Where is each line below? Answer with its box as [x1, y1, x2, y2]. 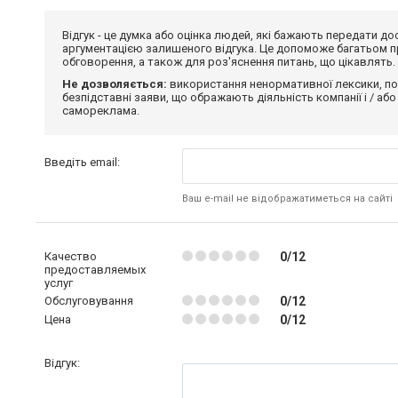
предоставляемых [44, 263, 146, 276]
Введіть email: [44, 155, 120, 169]
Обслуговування [44, 294, 133, 307]
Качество [44, 250, 97, 263]
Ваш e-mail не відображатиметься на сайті [181, 193, 393, 204]
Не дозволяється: [62, 77, 167, 91]
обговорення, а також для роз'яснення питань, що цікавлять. [62, 55, 395, 68]
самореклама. [62, 104, 139, 117]
